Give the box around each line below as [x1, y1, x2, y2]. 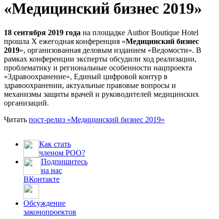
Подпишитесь [41, 157, 88, 166]
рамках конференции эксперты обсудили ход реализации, [4, 54, 197, 63]
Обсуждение [23, 198, 66, 207]
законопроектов [23, 207, 76, 216]
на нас [41, 166, 62, 175]
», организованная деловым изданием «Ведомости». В [20, 45, 201, 54]
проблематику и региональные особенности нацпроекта [4, 63, 192, 72]
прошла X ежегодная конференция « [4, 37, 126, 45]
